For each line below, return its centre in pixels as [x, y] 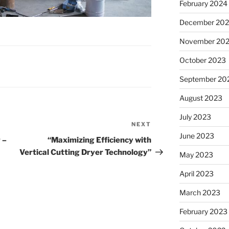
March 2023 [200, 193]
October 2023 [202, 60]
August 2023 [201, 98]
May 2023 [196, 155]
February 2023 [203, 212]
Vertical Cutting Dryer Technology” [86, 153]
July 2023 [195, 117]
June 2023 [197, 136]
